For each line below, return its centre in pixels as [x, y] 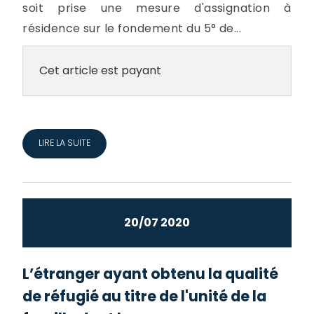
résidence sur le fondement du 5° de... [132, 29]
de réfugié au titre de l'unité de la [145, 296]
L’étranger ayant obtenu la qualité [151, 274]
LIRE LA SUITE [64, 143]
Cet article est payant [100, 71]
